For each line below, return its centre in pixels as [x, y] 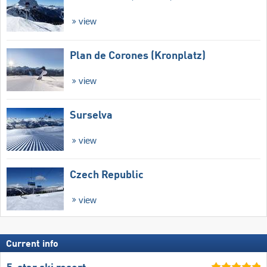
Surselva [91, 115]
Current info [32, 245]
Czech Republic [107, 175]
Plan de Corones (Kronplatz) [138, 56]
